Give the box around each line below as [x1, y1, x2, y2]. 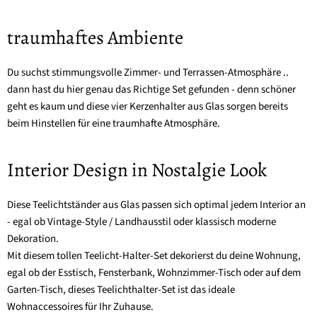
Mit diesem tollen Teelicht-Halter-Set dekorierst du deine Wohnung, [7, 248, 301, 264]
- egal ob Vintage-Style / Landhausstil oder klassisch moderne [7, 214, 276, 230]
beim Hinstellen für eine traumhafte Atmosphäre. [7, 116, 220, 132]
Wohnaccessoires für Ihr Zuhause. [7, 299, 154, 315]
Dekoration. [7, 231, 59, 247]
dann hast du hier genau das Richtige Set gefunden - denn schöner [7, 82, 296, 98]
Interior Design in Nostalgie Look [7, 157, 267, 183]
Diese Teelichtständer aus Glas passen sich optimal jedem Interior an [7, 197, 306, 213]
